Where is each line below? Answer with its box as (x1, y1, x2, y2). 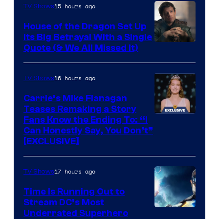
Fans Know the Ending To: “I (23, 114, 148, 126)
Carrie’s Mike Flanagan (23, 93, 127, 104)
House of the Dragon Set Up (23, 21, 146, 32)
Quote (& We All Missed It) (23, 43, 138, 54)
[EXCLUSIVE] (23, 136, 79, 147)
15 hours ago (54, 2, 95, 11)
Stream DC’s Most (23, 197, 104, 208)
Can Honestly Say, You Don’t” (23, 125, 153, 136)
